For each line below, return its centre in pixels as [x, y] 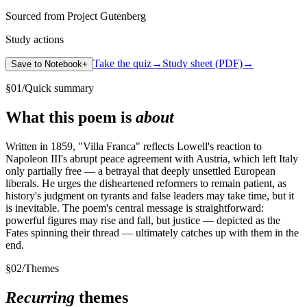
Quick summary [59, 88]
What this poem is [71, 118]
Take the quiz [122, 64]
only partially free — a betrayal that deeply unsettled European [140, 171]
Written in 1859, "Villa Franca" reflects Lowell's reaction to [134, 147]
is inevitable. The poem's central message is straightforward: [135, 208]
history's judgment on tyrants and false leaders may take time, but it [150, 196]
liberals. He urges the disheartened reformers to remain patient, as [146, 184]
